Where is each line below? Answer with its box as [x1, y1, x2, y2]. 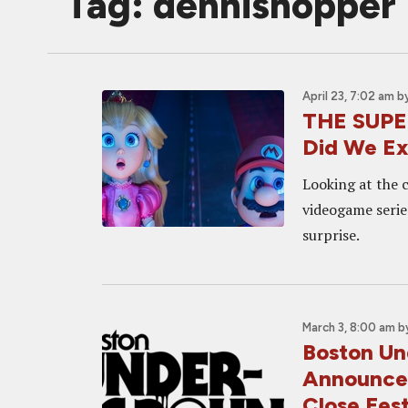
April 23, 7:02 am [302, 89, 394, 103]
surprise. [302, 225, 360, 245]
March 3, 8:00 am [302, 321, 395, 334]
